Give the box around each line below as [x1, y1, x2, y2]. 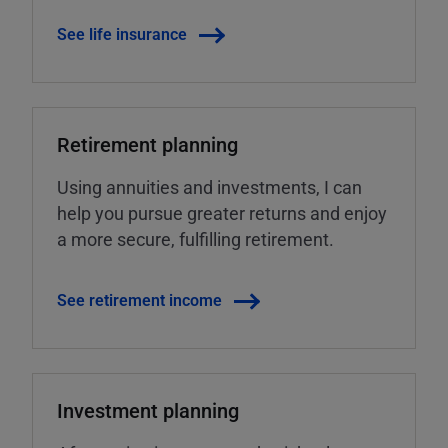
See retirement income [57, 289, 222, 311]
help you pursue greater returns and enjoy [57, 201, 387, 226]
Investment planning [57, 397, 239, 424]
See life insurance [57, 23, 187, 45]
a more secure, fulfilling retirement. [57, 227, 334, 252]
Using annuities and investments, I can [57, 175, 362, 200]
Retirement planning [57, 131, 238, 158]
